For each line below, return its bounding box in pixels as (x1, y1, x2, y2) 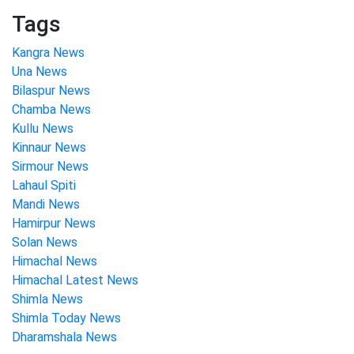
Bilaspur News (12, 82, 90, 98)
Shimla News (12, 291, 83, 307)
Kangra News (12, 44, 85, 60)
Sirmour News (12, 158, 88, 174)
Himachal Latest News (12, 272, 138, 288)
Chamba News (12, 101, 91, 117)
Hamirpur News (12, 215, 96, 231)
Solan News (12, 234, 77, 250)
